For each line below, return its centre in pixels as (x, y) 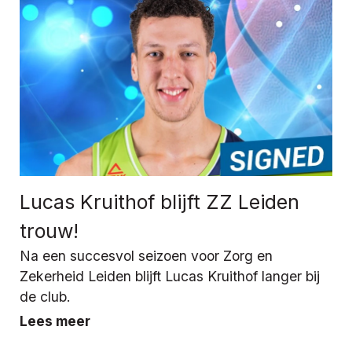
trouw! (49, 231)
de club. (45, 296)
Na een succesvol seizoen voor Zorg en (146, 255)
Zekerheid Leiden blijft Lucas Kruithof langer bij (170, 276)
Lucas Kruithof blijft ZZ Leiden (159, 202)
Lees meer (55, 321)
